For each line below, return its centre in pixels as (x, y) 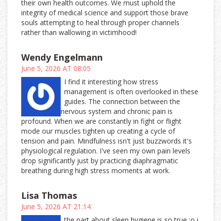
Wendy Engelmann (62, 57)
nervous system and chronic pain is (117, 111)
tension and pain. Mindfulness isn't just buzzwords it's (107, 141)
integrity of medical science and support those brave (105, 13)
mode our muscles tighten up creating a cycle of (98, 131)
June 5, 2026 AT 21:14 (56, 207)
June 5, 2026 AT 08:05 (56, 69)
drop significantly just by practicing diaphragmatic (100, 161)
